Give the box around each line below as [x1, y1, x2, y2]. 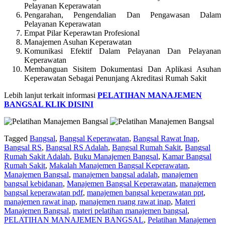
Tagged [4, 134, 30, 143]
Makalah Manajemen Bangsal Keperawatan [49, 161, 188, 170]
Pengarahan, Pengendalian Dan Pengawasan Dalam [24, 10, 221, 19]
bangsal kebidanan [4, 179, 63, 188]
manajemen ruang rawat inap [79, 197, 171, 206]
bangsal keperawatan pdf [4, 188, 83, 197]
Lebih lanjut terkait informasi [4, 90, 97, 99]
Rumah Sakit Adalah [4, 152, 70, 161]
